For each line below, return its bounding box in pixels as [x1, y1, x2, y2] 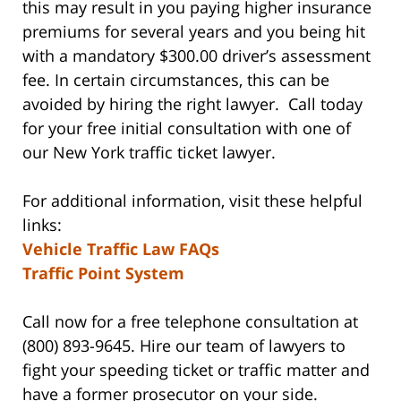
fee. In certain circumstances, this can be [22, 69, 329, 91]
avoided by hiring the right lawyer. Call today [22, 93, 363, 115]
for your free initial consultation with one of [22, 117, 351, 140]
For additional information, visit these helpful [22, 190, 363, 212]
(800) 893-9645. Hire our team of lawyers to [22, 335, 346, 357]
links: [22, 214, 62, 236]
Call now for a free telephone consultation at [22, 311, 358, 333]
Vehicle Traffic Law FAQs [22, 238, 219, 260]
